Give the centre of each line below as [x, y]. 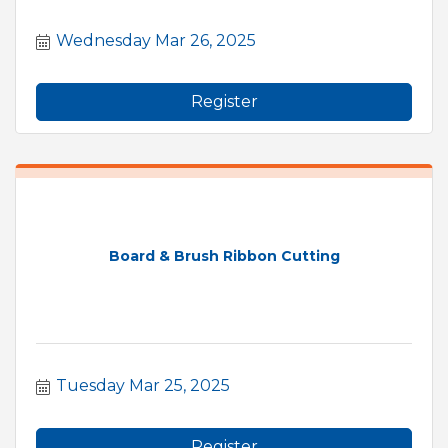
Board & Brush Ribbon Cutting [224, 256]
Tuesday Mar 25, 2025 [143, 385]
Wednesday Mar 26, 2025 [156, 40]
